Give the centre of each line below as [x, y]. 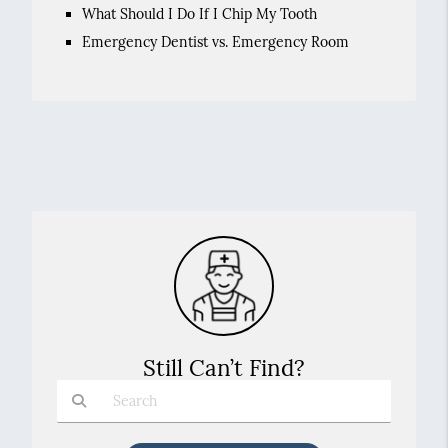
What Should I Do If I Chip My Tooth [199, 14]
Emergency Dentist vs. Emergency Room [215, 42]
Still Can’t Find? [224, 367]
